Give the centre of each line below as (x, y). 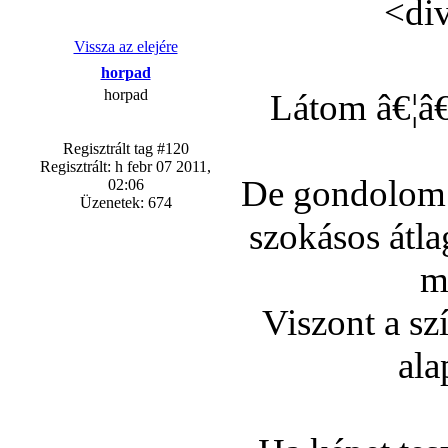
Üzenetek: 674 (125, 202)
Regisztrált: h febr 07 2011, (125, 166)
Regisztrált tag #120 (125, 148)
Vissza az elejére (125, 46)
